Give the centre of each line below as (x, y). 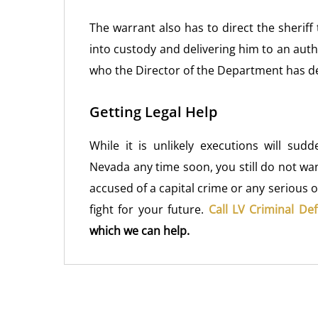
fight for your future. (149, 209)
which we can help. (139, 231)
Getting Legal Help (153, 112)
